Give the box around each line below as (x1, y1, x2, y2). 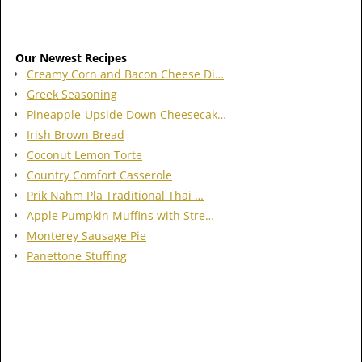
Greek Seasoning (27, 86, 117, 102)
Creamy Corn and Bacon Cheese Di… (27, 65, 224, 82)
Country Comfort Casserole (27, 166, 172, 183)
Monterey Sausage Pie (27, 227, 146, 243)
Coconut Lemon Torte (27, 146, 142, 162)
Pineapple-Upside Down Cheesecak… (27, 106, 226, 122)
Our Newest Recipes (15, 50, 127, 66)
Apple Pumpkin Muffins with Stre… (27, 207, 214, 223)
